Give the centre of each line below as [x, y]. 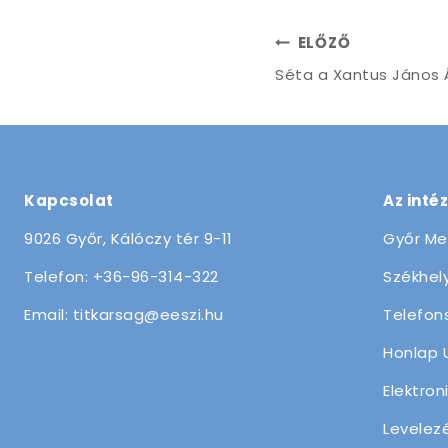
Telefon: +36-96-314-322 [121, 276]
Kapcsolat [69, 200]
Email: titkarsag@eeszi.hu [124, 314]
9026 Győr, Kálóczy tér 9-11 [128, 238]
